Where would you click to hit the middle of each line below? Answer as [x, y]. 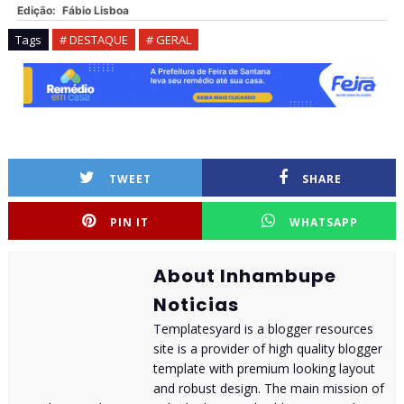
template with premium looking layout [264, 369]
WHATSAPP [324, 223]
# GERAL [168, 40]
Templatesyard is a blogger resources [263, 329]
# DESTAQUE [93, 40]
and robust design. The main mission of [268, 389]
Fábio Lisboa [95, 11]
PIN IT [130, 223]
